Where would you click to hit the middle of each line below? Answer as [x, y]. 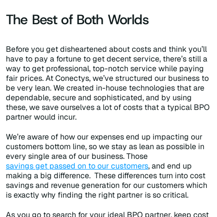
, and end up [170, 166]
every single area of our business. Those [77, 156]
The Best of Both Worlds [77, 19]
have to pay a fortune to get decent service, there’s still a [107, 59]
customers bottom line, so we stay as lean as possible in [105, 147]
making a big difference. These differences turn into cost [106, 176]
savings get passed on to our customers [77, 166]
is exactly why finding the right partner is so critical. [97, 195]
